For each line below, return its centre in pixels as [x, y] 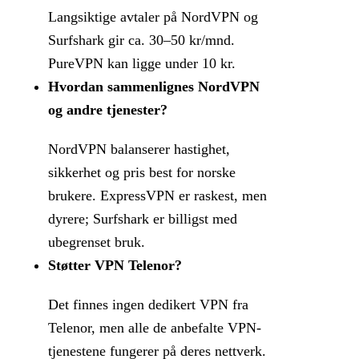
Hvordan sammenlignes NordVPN [154, 87]
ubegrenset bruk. [97, 242]
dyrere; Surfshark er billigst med [143, 219]
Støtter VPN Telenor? [115, 266]
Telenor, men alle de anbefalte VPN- [155, 328]
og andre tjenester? [108, 110]
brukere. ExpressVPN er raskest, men [157, 196]
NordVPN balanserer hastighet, [139, 149]
